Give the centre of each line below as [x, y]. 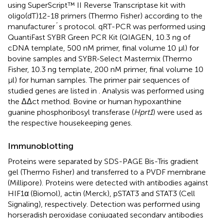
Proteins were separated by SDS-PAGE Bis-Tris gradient [103, 162]
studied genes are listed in [53, 91]
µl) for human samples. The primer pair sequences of [99, 80]
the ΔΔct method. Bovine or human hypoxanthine [95, 102]
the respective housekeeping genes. [70, 123]
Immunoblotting [41, 146]
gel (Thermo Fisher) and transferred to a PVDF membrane [107, 172]
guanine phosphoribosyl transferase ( [71, 112]
